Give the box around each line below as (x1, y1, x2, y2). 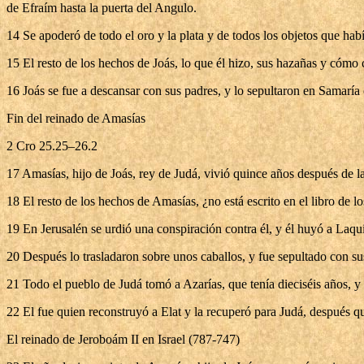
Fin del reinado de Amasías (6, 111, 145, 125)
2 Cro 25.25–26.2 (6, 139, 97, 153)
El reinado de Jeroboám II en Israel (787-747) (6, 332, 240, 346)
